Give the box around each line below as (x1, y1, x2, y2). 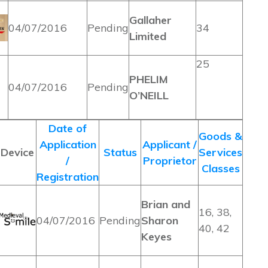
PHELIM (129, 72, 168, 86)
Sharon (141, 214, 178, 227)
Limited (129, 29, 166, 43)
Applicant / (142, 138, 197, 151)
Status (103, 145, 137, 159)
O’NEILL (129, 89, 169, 102)
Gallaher (129, 13, 172, 27)
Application (39, 138, 96, 151)
